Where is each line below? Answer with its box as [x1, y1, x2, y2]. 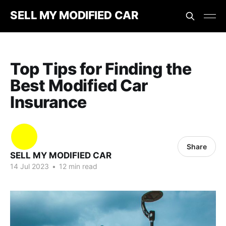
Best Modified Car [10, 76, 148, 95]
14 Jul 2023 [10, 162, 49, 171]
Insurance [10, 92, 87, 112]
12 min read [57, 162, 97, 171]
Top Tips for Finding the [10, 59, 192, 79]
